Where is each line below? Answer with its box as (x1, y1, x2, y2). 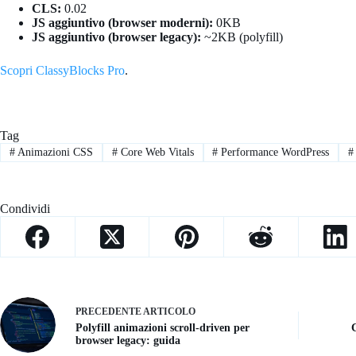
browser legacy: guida (75, 334, 180, 346)
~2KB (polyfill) (201, 29, 283, 44)
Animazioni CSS (14, 146, 93, 159)
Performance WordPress (218, 146, 330, 159)
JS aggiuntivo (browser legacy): (32, 29, 201, 44)
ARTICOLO (143, 305, 195, 317)
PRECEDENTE (75, 305, 143, 317)
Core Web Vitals (117, 146, 194, 159)
